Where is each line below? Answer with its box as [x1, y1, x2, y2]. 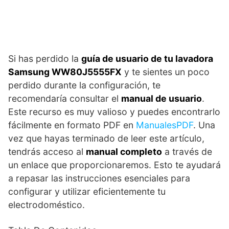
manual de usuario [121, 93, 202, 104]
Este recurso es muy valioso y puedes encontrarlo [8, 106, 220, 118]
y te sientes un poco [122, 66, 210, 78]
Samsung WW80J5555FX [8, 66, 122, 78]
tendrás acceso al [8, 146, 86, 157]
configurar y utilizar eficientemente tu [8, 186, 166, 197]
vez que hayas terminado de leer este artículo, [8, 133, 204, 144]
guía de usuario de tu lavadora [81, 53, 213, 64]
